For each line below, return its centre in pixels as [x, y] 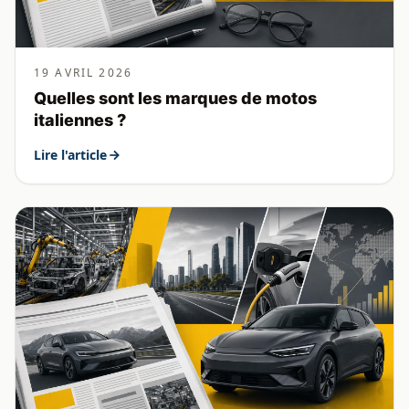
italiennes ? [80, 120]
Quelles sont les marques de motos [175, 98]
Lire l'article [70, 154]
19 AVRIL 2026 [84, 72]
